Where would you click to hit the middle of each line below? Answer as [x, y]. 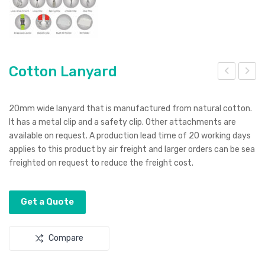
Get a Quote [47, 202]
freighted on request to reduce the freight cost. [101, 163]
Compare [66, 238]
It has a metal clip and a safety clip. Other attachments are [122, 122]
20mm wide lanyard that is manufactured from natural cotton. [130, 109]
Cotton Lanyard [63, 72]
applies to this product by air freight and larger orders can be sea [132, 149]
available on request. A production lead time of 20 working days [130, 136]
